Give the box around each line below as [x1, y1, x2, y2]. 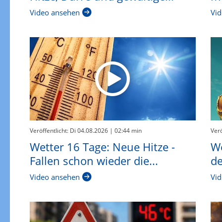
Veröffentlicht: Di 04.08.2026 [29, 126, 108, 135]
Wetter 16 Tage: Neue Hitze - [29, 139, 175, 155]
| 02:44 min [108, 126, 142, 135]
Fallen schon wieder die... [29, 153, 158, 168]
